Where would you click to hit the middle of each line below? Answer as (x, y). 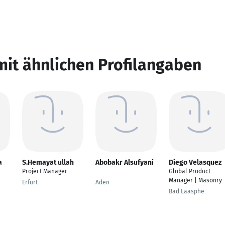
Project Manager (45, 171)
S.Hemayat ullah (48, 162)
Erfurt (30, 182)
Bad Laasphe (187, 191)
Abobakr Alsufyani (125, 162)
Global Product (190, 171)
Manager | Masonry (195, 180)
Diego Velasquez (195, 162)
